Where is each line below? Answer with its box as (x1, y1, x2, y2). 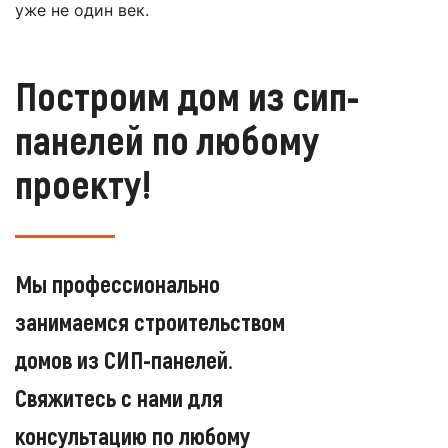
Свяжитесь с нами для (15, 383, 223, 413)
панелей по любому (15, 115, 319, 164)
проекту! (15, 159, 152, 208)
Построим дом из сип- (15, 71, 359, 120)
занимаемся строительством (15, 307, 285, 337)
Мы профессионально (15, 269, 220, 299)
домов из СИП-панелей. (15, 345, 233, 375)
